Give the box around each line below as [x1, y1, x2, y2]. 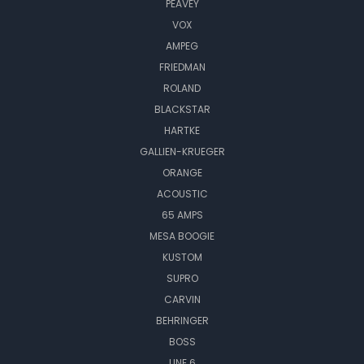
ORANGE [162, 165, 202, 180]
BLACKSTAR [154, 102, 210, 116]
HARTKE [164, 123, 200, 137]
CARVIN [163, 292, 201, 306]
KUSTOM [162, 249, 202, 264]
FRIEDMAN [158, 59, 206, 74]
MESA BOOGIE [149, 228, 214, 243]
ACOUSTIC [156, 186, 208, 201]
